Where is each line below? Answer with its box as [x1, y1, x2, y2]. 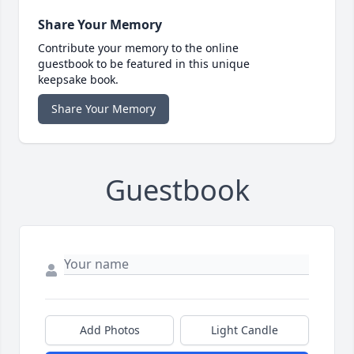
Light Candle [211, 322, 278, 338]
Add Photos [79, 322, 140, 338]
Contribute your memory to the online [38, 40, 239, 56]
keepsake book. [38, 72, 119, 88]
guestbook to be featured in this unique [38, 56, 250, 72]
